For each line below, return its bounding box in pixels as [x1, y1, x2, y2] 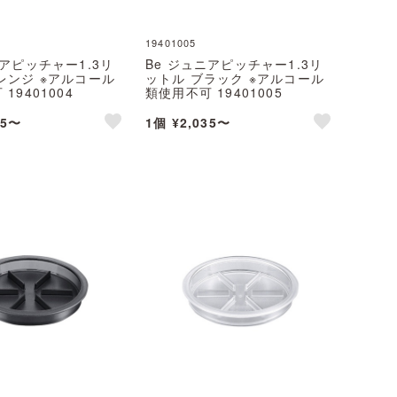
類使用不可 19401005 [145, 83, 283, 101]
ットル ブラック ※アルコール [145, 69, 324, 87]
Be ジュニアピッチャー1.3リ [145, 55, 323, 73]
